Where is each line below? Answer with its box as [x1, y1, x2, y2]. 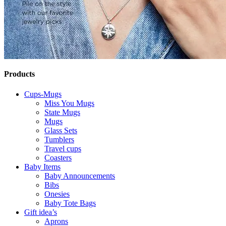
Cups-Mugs [24, 89, 62, 98]
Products [4, 70, 35, 79]
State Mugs [44, 107, 80, 117]
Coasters [44, 153, 72, 162]
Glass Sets [44, 126, 77, 135]
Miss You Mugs [44, 98, 94, 107]
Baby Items [24, 162, 61, 171]
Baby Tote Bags [44, 198, 96, 207]
